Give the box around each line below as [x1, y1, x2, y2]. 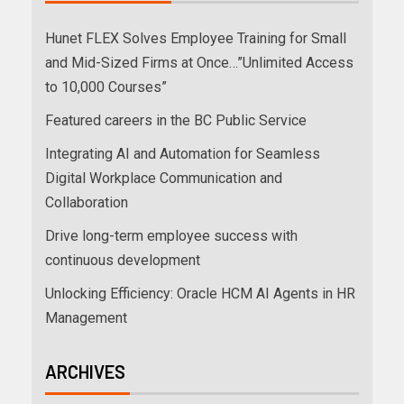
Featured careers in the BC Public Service [45, 112, 307, 130]
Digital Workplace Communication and [45, 170, 282, 188]
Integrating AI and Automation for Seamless [45, 145, 320, 163]
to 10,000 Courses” [45, 78, 167, 96]
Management [45, 309, 127, 327]
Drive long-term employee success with [45, 227, 298, 245]
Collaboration [45, 194, 128, 212]
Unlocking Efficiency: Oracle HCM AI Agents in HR [45, 285, 355, 303]
